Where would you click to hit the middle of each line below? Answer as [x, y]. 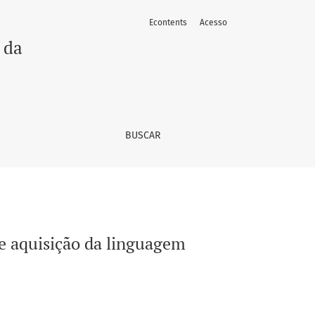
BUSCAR [142, 135]
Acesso [213, 22]
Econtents [168, 22]
